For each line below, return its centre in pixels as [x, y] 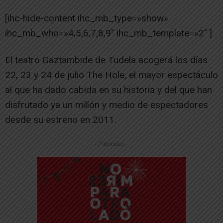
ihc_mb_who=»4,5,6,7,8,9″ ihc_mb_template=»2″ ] [109, 33]
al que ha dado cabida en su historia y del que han [109, 90]
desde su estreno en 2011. [61, 119]
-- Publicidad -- [111, 144]
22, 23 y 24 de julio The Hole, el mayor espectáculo [111, 75]
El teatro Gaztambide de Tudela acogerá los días [106, 60]
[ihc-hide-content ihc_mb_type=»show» [87, 18]
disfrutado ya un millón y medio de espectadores [107, 105]
